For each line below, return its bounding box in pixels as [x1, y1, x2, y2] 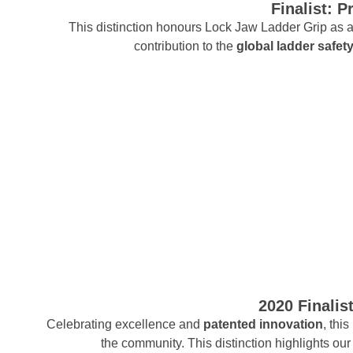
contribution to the [134, 39, 236, 54]
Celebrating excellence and [46, 318, 203, 332]
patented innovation [203, 318, 323, 332]
